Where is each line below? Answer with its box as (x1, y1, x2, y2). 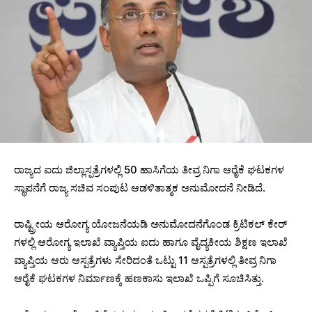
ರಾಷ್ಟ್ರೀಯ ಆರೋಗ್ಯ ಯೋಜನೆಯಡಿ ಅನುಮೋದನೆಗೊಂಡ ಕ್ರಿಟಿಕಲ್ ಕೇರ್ (14, 217, 287, 231)
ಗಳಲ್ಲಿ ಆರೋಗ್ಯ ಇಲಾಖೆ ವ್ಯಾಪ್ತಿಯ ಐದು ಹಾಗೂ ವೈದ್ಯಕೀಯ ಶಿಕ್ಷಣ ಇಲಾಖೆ (14, 235, 288, 249)
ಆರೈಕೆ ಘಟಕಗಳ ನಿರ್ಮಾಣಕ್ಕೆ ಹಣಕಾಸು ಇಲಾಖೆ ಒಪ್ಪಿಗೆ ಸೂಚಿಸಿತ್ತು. (14, 272, 264, 286)
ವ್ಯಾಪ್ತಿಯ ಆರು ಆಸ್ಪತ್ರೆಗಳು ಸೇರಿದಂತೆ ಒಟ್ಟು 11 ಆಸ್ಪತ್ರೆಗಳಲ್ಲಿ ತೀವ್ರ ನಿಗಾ (14, 253, 276, 267)
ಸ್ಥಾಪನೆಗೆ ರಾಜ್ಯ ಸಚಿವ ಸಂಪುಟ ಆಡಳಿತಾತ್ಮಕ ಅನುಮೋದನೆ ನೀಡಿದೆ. (14, 181, 265, 195)
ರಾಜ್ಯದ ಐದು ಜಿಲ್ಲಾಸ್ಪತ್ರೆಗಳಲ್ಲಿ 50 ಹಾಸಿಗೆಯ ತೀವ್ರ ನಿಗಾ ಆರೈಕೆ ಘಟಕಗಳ (14, 163, 284, 177)
